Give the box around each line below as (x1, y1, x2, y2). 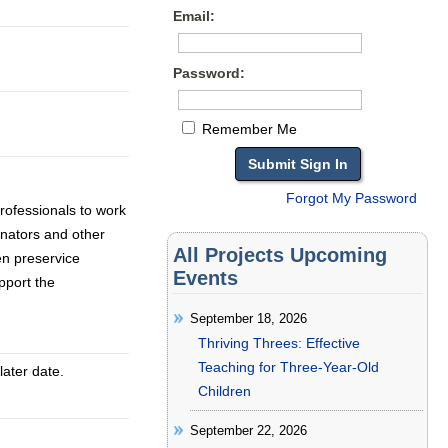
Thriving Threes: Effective (198, 335, 361, 351)
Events (173, 267, 239, 289)
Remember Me (198, 121, 298, 137)
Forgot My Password (286, 190, 418, 206)
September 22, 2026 (190, 424, 308, 438)
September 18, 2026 (190, 312, 308, 326)
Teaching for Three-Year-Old (198, 359, 380, 375)
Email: (173, 8, 216, 24)
